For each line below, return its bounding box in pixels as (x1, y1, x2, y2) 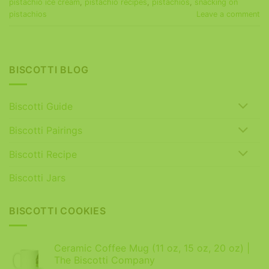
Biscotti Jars (9, 171, 65, 184)
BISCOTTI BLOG (9, 63, 89, 76)
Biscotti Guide (9, 100, 73, 113)
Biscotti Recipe (9, 148, 77, 160)
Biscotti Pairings (9, 124, 82, 137)
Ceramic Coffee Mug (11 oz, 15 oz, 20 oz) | (54, 242, 250, 255)
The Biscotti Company (54, 254, 155, 267)
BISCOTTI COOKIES (9, 204, 106, 217)
